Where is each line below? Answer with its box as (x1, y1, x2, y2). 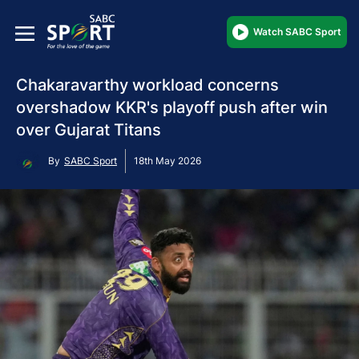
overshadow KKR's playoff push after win (16, 97, 328, 117)
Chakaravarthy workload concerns (16, 75, 279, 95)
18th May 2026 (134, 154, 201, 167)
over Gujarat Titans (16, 119, 161, 139)
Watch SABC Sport (253, 25, 341, 38)
